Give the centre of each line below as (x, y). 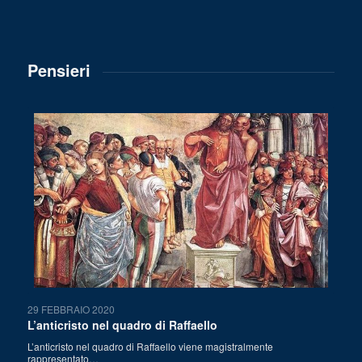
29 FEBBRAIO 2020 (71, 309)
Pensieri (59, 70)
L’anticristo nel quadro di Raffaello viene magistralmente (150, 347)
